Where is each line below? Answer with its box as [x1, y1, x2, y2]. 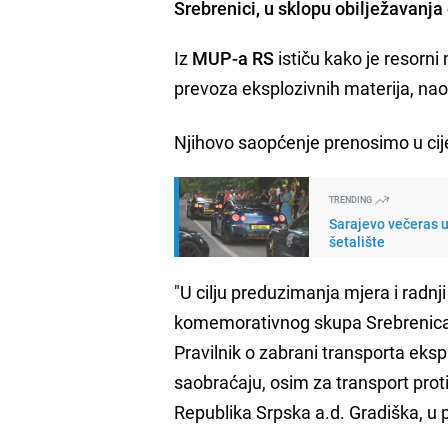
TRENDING [329, 192, 375, 206]
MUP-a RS [192, 45, 275, 70]
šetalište [329, 231, 386, 251]
